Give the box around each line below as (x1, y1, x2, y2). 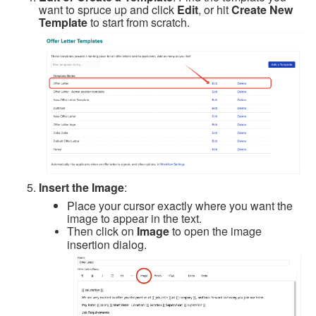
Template (39, 14, 87, 31)
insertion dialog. (67, 236, 147, 253)
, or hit (198, 1, 231, 18)
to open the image (169, 223, 262, 240)
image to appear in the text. (67, 210, 202, 227)
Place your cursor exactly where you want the (67, 197, 293, 214)
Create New (231, 1, 293, 18)
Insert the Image (39, 179, 124, 196)
